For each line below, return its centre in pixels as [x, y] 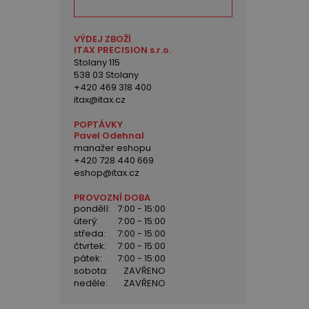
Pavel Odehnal [109, 136]
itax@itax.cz [100, 100]
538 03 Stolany [106, 75]
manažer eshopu [112, 148]
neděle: [91, 283]
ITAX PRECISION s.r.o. [122, 50]
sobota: [91, 271]
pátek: [88, 258]
